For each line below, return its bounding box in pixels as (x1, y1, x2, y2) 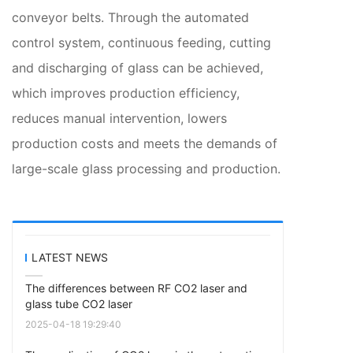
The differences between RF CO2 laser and (25, 281, 247, 295)
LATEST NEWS (32, 250, 108, 264)
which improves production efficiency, (12, 84, 240, 101)
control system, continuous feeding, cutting (12, 34, 271, 50)
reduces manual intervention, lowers (12, 110, 227, 126)
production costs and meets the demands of (12, 135, 277, 151)
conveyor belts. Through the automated (12, 9, 249, 25)
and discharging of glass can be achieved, (12, 59, 263, 76)
